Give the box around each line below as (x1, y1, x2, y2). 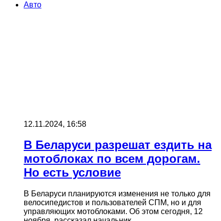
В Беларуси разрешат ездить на (24, 138, 212, 152)
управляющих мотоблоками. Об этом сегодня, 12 (24, 207, 203, 216)
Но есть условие (24, 166, 121, 180)
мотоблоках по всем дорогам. (24, 152, 200, 166)
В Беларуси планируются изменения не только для (24, 189, 211, 198)
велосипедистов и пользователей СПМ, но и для (24, 198, 201, 207)
